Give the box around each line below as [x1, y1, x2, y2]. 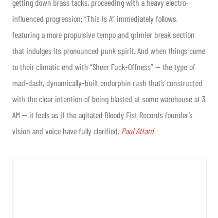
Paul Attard [121, 126, 154, 137]
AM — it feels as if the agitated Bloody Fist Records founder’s [12, 109, 193, 121]
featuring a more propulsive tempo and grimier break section [12, 29, 195, 40]
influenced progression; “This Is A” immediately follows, [12, 13, 178, 24]
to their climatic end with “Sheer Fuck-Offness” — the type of [12, 61, 195, 73]
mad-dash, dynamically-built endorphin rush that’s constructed [12, 77, 202, 89]
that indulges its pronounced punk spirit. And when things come [12, 45, 205, 56]
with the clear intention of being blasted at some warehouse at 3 [12, 93, 205, 105]
